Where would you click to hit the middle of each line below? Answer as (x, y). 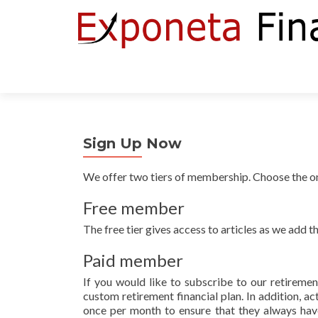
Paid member (133, 260)
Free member (134, 208)
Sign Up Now (132, 143)
